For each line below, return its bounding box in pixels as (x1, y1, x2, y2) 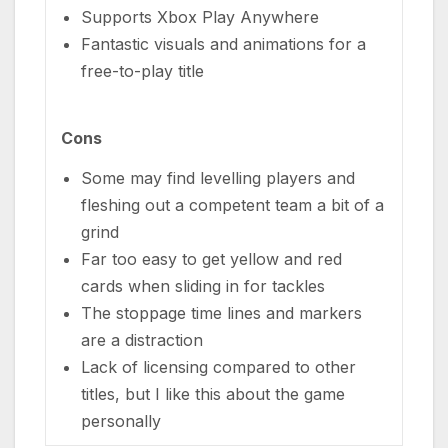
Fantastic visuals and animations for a (81, 33, 366, 54)
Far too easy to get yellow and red (81, 248, 342, 269)
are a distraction (81, 329, 203, 350)
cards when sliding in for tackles (81, 275, 325, 296)
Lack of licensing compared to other (81, 356, 356, 377)
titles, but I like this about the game (81, 383, 345, 404)
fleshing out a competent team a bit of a (81, 194, 384, 215)
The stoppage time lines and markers (81, 302, 362, 323)
